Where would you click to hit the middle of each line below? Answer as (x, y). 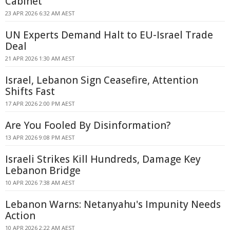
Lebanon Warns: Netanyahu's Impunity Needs (113, 204)
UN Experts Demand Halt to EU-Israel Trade (109, 35)
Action (20, 216)
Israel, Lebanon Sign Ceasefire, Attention (102, 80)
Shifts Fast (30, 91)
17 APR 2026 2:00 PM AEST (40, 103)
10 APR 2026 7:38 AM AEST (40, 183)
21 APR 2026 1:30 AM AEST (40, 58)
